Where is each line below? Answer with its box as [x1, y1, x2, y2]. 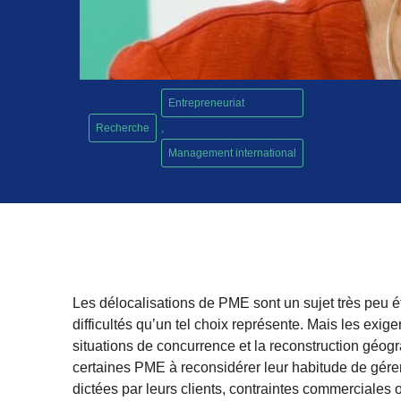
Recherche [96, 122, 150, 135]
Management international [168, 147, 297, 160]
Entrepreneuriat [168, 97, 245, 110]
